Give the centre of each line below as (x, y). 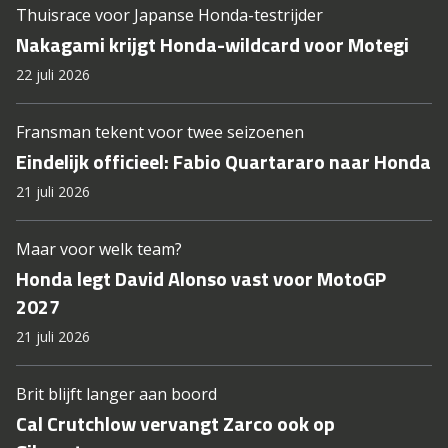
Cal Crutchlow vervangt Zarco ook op (175, 424)
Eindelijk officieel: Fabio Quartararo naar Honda (223, 162)
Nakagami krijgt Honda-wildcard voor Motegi (212, 45)
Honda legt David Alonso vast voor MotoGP (201, 279)
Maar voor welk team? (99, 249)
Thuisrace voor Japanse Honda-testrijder (169, 15)
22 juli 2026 (53, 75)
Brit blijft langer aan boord (116, 394)
